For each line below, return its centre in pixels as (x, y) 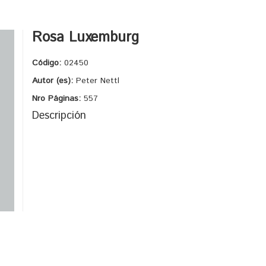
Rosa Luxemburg (85, 37)
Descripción (59, 116)
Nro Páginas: (58, 99)
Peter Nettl (98, 81)
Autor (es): (54, 81)
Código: (48, 63)
